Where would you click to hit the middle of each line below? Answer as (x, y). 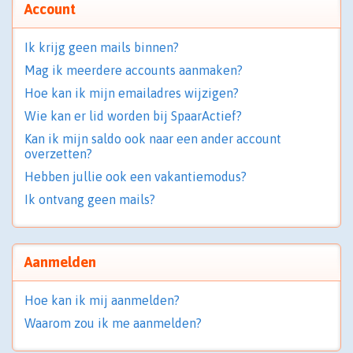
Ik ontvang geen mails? (90, 199)
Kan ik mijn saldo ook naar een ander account (153, 139)
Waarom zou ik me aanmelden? (113, 323)
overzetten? (58, 154)
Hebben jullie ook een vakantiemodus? (136, 176)
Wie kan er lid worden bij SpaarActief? (133, 116)
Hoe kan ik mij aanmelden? (102, 300)
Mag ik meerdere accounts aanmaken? (134, 70)
